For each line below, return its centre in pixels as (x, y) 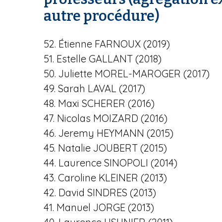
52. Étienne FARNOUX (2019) (107, 44)
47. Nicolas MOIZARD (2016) (106, 118)
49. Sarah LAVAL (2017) (94, 88)
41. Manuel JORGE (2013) (99, 207)
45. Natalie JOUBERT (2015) (105, 148)
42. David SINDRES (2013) (100, 193)
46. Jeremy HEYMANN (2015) (109, 133)
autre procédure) (102, 16)
